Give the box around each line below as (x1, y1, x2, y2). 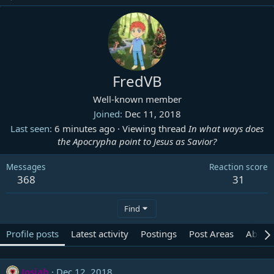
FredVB (112, 71, 162, 91)
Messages (6, 161, 46, 172)
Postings (141, 228, 177, 240)
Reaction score (209, 161, 268, 172)
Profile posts (6, 228, 59, 240)
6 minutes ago (54, 122, 115, 135)
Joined (93, 108, 120, 120)
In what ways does (188, 122, 264, 135)
